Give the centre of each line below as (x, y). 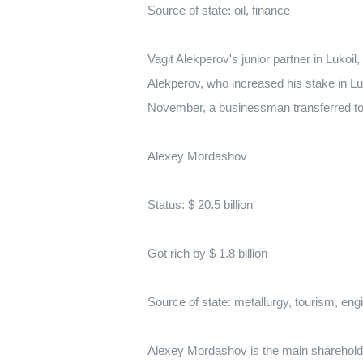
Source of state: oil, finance (219, 10)
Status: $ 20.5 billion (200, 205)
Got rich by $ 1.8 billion (207, 253)
